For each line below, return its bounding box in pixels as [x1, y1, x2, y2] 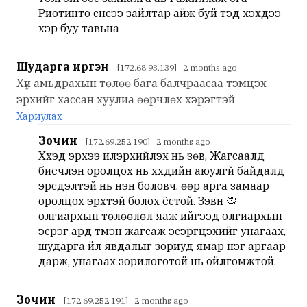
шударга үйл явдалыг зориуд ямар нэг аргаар [38, 239, 286, 253]
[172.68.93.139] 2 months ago [117, 62, 236, 73]
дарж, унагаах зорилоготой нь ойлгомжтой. [38, 254, 276, 268]
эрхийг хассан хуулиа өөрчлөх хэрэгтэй [16, 93, 235, 106]
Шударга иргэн [16, 60, 109, 73]
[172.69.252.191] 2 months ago [64, 295, 188, 306]
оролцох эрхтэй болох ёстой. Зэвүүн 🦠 [38, 194, 237, 208]
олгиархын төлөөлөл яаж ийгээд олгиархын [38, 209, 282, 223]
